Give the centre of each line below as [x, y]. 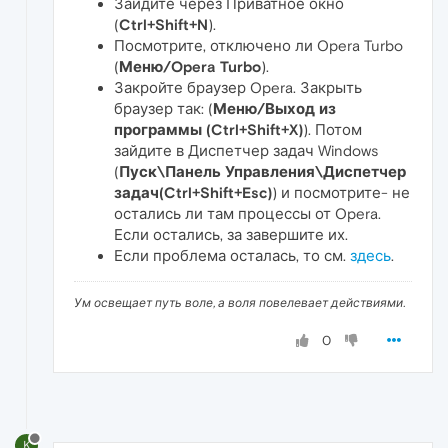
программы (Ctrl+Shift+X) [208, 130]
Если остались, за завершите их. [231, 235]
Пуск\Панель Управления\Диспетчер [262, 172]
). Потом [332, 130]
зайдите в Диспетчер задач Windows [246, 151]
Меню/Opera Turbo [190, 67]
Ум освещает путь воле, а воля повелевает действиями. [239, 303]
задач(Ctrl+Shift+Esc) [193, 193]
